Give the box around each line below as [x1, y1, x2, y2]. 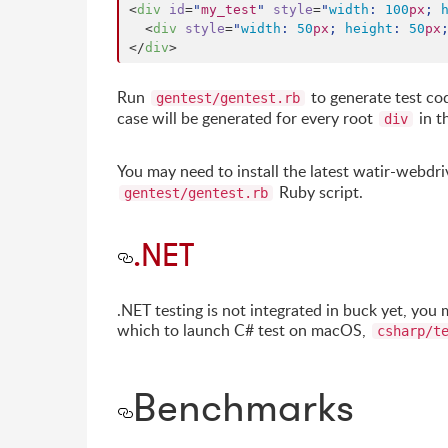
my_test [201, 2, 257, 18]
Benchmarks [133, 382, 354, 433]
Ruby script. [275, 181, 363, 204]
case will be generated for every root [117, 107, 377, 130]
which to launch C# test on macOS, [117, 319, 370, 342]
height [345, 21, 393, 37]
